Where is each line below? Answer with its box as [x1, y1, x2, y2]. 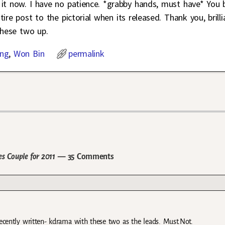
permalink [68, 47, 104, 59]
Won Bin [14, 47, 45, 59]
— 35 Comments [55, 152, 114, 161]
